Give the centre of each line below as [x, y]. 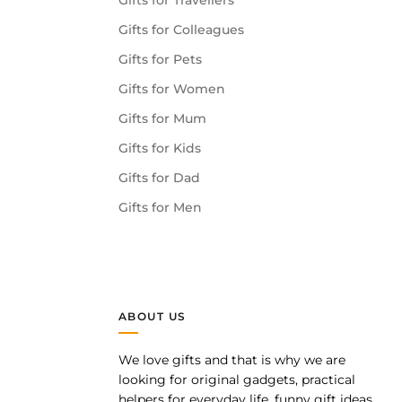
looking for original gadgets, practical [237, 380]
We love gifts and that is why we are [232, 360]
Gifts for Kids [160, 149]
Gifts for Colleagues [181, 30]
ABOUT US [153, 317]
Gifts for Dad [159, 178]
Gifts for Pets [160, 60]
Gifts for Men [160, 208]
